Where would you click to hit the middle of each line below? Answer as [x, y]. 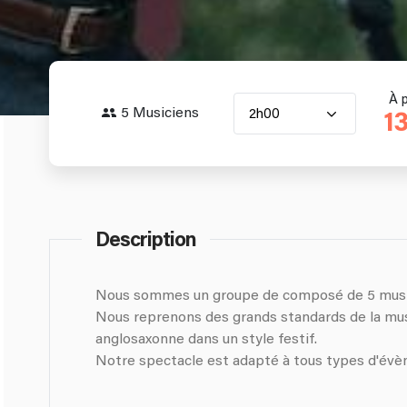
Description [146, 241]
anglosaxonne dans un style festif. [206, 339]
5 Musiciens [159, 113]
